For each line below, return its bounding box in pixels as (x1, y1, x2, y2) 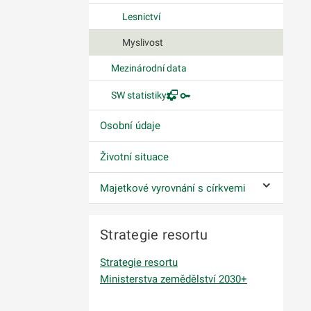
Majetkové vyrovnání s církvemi (100, 181, 246, 194)
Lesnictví (122, 10, 160, 22)
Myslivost (122, 36, 163, 48)
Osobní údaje (100, 119, 160, 132)
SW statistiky (111, 89, 167, 101)
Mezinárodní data (111, 62, 187, 74)
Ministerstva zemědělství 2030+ (100, 272, 247, 285)
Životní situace (100, 150, 169, 163)
